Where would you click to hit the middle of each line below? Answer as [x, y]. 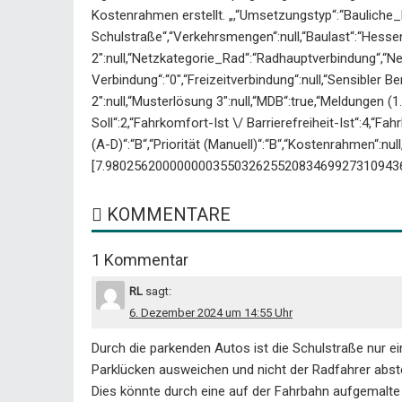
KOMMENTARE [166, 215]
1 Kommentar [140, 260]
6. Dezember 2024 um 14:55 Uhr [211, 313]
